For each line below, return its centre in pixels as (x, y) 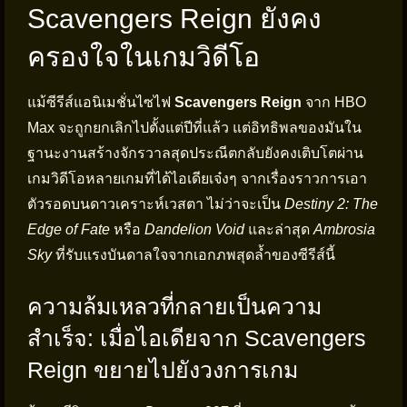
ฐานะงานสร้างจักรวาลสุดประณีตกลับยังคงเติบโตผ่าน (195, 153)
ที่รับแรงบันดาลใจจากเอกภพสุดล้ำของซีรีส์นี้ (194, 255)
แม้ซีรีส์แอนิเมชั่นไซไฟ (101, 102)
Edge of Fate (69, 229)
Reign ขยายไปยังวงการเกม (163, 370)
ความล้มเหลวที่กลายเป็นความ (174, 306)
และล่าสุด (279, 229)
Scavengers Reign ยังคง (174, 19)
